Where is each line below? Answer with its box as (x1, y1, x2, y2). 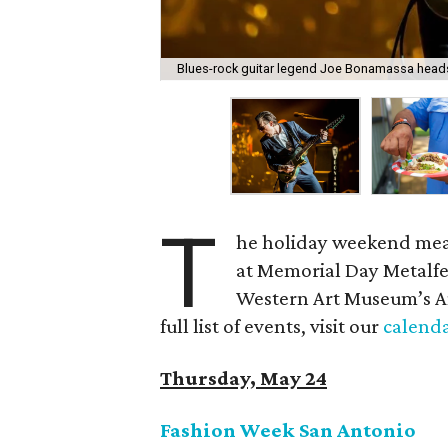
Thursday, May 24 (160, 366, 327, 390)
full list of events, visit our (160, 314, 383, 338)
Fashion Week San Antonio (160, 418, 416, 442)
